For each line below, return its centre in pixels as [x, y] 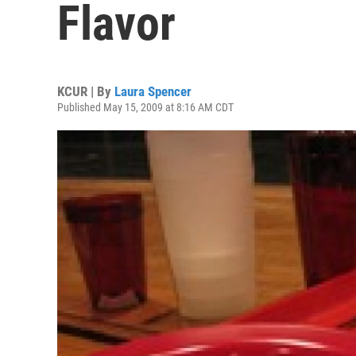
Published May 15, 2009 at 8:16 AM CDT [145, 107]
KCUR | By [86, 91]
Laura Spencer [153, 91]
